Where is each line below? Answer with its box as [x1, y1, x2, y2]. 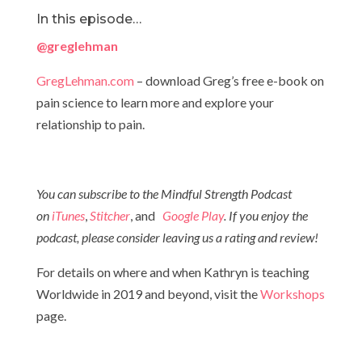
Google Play [162, 208, 224, 224]
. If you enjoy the [223, 208, 308, 224]
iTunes [51, 208, 85, 224]
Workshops [259, 286, 325, 302]
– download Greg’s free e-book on [133, 73, 324, 89]
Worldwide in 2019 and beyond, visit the [36, 286, 260, 302]
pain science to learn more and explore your [36, 95, 274, 111]
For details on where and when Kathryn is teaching [36, 264, 309, 280]
